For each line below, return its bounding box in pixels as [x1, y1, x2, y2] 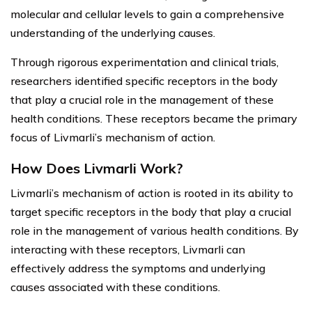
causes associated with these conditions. [10, 280, 220, 294]
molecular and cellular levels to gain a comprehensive [10, 7, 284, 21]
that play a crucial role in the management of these [10, 93, 274, 107]
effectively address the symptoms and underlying [10, 261, 265, 275]
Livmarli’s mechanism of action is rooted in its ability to [10, 186, 293, 200]
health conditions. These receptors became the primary [10, 111, 297, 125]
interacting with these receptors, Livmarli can [10, 242, 245, 256]
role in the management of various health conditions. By [10, 224, 299, 237]
